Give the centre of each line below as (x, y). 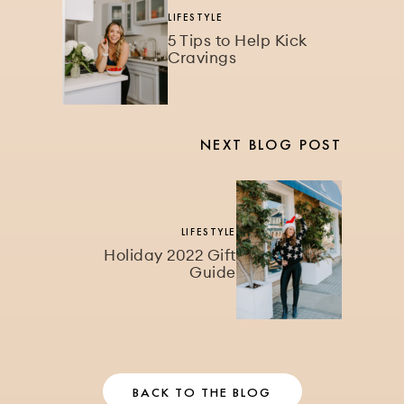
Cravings (202, 57)
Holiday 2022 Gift (170, 255)
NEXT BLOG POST (271, 144)
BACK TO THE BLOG (202, 392)
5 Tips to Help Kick (238, 40)
